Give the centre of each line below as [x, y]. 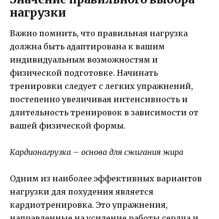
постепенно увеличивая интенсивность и [99, 99]
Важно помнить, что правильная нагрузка [99, 33]
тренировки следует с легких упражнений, [101, 86]
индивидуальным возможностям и [84, 60]
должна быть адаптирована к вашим [87, 47]
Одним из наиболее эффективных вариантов [106, 179]
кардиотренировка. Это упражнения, [89, 205]
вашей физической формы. [68, 126]
